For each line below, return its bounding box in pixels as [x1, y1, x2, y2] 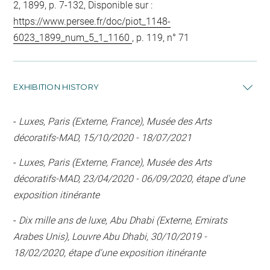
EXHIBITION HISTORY [13, 81, 99, 92]
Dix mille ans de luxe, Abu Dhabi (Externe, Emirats [19, 214, 228, 226]
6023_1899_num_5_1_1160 [13, 31, 133, 43]
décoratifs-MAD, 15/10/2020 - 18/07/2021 [13, 131, 192, 143]
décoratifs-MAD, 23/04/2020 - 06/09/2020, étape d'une [13, 173, 245, 184]
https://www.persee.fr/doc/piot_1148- [13, 15, 171, 27]
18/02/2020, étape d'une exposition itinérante [13, 246, 206, 259]
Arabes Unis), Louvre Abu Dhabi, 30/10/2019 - [13, 230, 207, 242]
